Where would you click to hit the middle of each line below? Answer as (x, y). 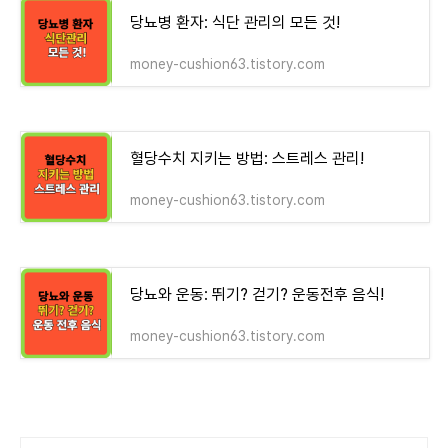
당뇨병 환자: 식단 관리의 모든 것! (235, 23)
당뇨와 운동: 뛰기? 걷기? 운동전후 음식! (257, 295)
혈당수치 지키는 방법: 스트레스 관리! (247, 159)
